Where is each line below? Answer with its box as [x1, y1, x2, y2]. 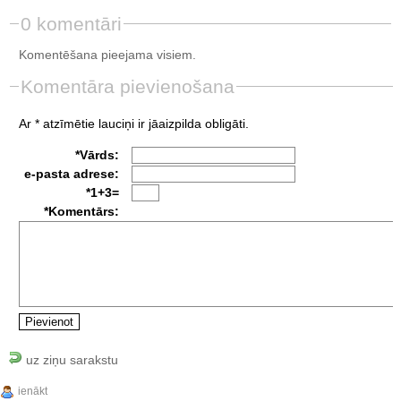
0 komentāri [20, 13, 122, 34]
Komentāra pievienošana [20, 75, 235, 97]
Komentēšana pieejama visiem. [18, 47, 196, 62]
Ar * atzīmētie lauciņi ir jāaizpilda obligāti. [18, 115, 249, 131]
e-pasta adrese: [23, 166, 119, 181]
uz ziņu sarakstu [21, 352, 118, 367]
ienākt [18, 384, 47, 397]
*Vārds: [74, 147, 119, 162]
